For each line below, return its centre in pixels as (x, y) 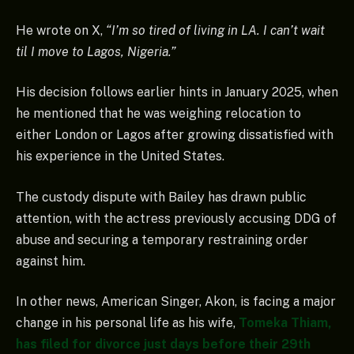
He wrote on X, (59, 30)
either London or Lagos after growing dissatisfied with (175, 135)
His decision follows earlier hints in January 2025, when (177, 92)
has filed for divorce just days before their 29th (163, 345)
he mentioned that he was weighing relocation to (158, 114)
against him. (51, 261)
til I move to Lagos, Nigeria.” (96, 51)
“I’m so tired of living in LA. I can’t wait (214, 30)
